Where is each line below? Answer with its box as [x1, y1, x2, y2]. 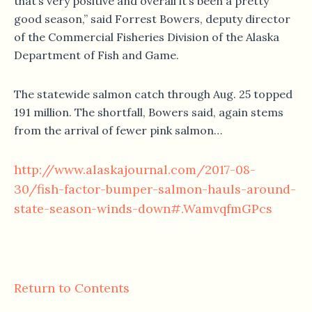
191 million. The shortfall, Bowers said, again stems [14, 105, 283, 120]
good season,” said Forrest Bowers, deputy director [14, 12, 290, 26]
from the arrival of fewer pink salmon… [14, 123, 222, 138]
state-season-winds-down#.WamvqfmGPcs [14, 201, 272, 217]
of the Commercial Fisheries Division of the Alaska [14, 30, 279, 45]
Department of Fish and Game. [14, 48, 179, 63]
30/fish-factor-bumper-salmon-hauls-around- [14, 181, 296, 198]
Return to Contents [14, 280, 130, 297]
